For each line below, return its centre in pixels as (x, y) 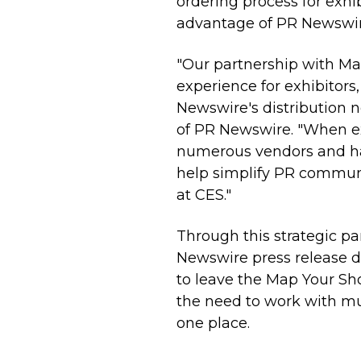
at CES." (203, 195)
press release (301, 258)
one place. (213, 324)
